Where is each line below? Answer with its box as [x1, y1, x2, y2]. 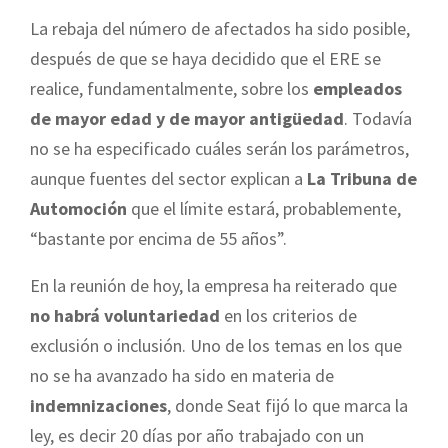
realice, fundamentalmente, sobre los [30, 76, 313, 100]
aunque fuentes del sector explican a [30, 166, 307, 190]
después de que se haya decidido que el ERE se [30, 46, 381, 70]
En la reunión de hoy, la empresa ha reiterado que [30, 273, 397, 297]
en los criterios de [220, 303, 357, 327]
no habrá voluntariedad [30, 303, 220, 327]
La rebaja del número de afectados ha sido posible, [30, 16, 410, 40]
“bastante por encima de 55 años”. [30, 226, 287, 250]
